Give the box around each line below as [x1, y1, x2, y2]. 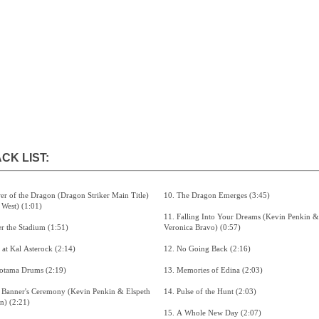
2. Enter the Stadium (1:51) [47, 222, 68, 231]
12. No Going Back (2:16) [229, 244, 251, 253]
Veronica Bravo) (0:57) [219, 222, 241, 231]
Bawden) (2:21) [9, 297, 30, 306]
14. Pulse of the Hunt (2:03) [235, 286, 256, 296]
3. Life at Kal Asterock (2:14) [54, 244, 75, 253]
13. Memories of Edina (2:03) [241, 265, 263, 274]
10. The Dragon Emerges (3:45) [249, 190, 270, 199]
